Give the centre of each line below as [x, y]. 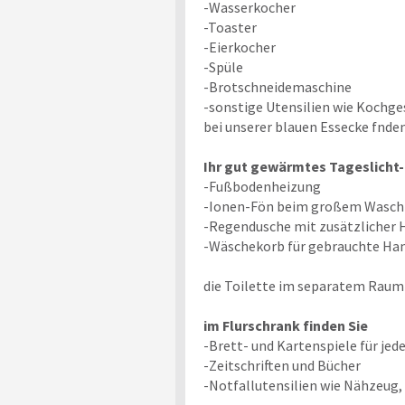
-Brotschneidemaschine [277, 87]
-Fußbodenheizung [262, 187]
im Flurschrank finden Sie [285, 326]
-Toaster [230, 28]
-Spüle [223, 67]
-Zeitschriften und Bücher [282, 366]
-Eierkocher [239, 47]
